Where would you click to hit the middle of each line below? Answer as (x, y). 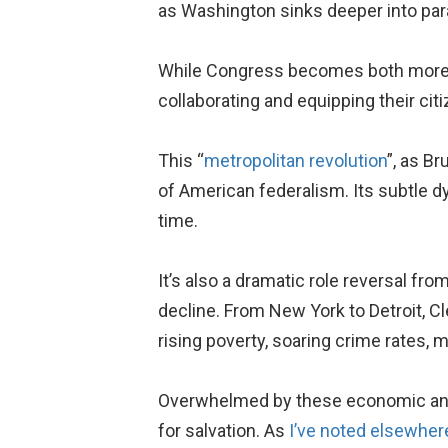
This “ (180, 160)
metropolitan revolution (295, 160)
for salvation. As (223, 430)
